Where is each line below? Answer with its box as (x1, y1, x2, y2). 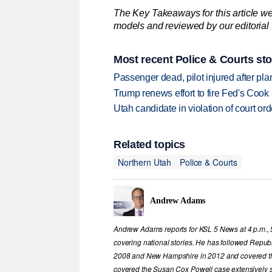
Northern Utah (118, 155, 172, 168)
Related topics (114, 138, 186, 151)
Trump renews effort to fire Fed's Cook (114, 87, 269, 98)
